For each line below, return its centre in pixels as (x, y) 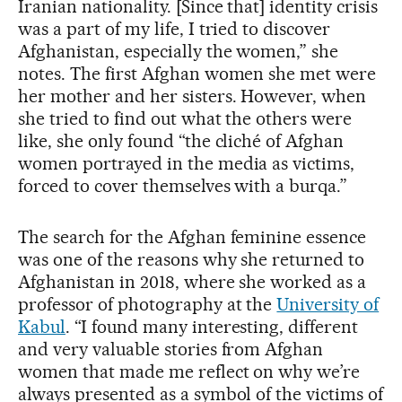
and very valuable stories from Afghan (171, 349)
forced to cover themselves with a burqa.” (183, 185)
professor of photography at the (148, 304)
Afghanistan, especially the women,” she (179, 51)
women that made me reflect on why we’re (189, 371)
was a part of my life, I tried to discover (175, 28)
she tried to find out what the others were (185, 118)
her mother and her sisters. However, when (192, 96)
